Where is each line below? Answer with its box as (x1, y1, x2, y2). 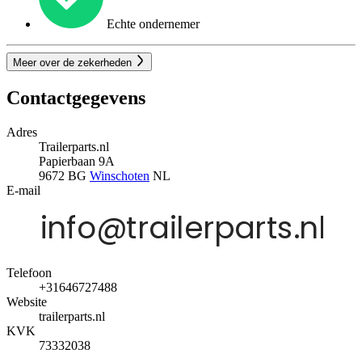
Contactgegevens (6, 86, 145, 108)
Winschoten (90, 168, 149, 183)
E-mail (6, 183, 40, 197)
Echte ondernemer (103, 17, 200, 32)
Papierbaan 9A (39, 154, 115, 168)
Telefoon (6, 265, 52, 280)
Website (6, 294, 47, 309)
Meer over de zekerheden (13, 56, 135, 69)
